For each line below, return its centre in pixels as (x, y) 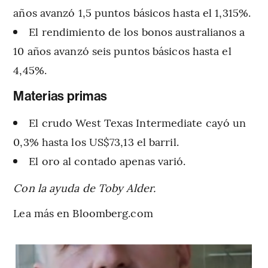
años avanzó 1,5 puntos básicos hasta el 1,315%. (132, 13)
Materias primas (60, 97)
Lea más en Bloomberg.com (83, 213)
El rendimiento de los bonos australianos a (137, 32)
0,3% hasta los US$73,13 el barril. (96, 142)
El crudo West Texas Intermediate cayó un (138, 123)
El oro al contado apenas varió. (107, 161)
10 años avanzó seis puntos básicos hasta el (122, 51)
